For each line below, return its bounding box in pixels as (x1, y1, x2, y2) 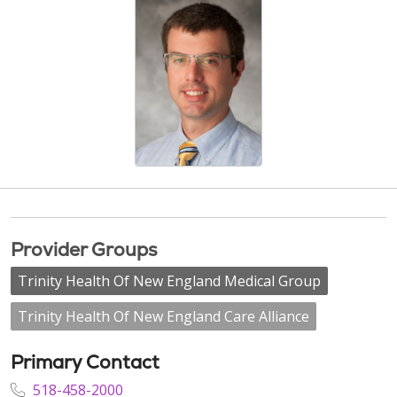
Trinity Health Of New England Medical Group (18, 271, 321, 291)
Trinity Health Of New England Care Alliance (18, 307, 309, 326)
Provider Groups (11, 237, 158, 261)
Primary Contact (11, 350, 160, 374)
